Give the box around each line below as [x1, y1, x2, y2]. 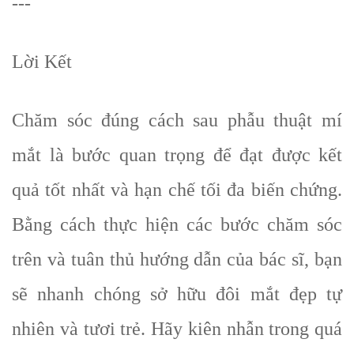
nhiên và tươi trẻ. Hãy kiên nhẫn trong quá [12, 318, 342, 339]
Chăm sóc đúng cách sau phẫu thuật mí [12, 109, 342, 130]
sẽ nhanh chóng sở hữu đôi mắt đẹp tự [12, 283, 342, 304]
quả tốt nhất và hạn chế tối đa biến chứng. [12, 179, 342, 200]
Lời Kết [12, 51, 72, 72]
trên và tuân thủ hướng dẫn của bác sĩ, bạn [12, 248, 342, 269]
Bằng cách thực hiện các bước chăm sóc [12, 213, 342, 235]
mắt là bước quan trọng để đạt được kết [12, 144, 342, 165]
